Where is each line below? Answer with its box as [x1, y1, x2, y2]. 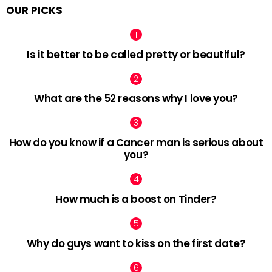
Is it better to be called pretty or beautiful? [27, 47, 245, 62]
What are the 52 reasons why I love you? [34, 91, 238, 106]
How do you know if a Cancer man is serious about [8, 135, 263, 151]
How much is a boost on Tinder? [55, 191, 217, 206]
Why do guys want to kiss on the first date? [26, 236, 246, 251]
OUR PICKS [6, 2, 63, 18]
